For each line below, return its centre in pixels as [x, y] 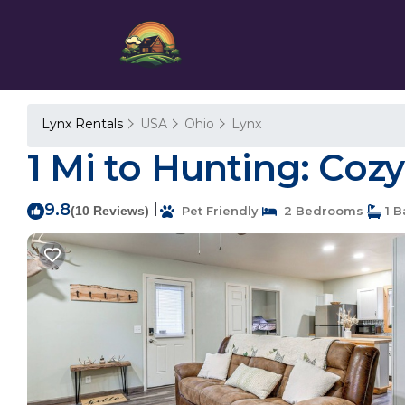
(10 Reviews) [110, 211]
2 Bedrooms [320, 211]
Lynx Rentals [84, 124]
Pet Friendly [217, 211]
